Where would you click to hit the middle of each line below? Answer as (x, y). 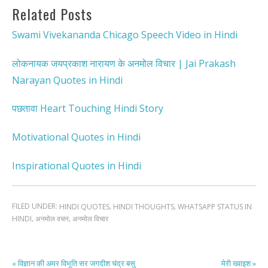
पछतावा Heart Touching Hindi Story (88, 109)
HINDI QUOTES (84, 206)
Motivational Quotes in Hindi (76, 137)
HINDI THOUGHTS (144, 206)
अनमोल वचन (52, 219)
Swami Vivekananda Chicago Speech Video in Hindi (125, 34)
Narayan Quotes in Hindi (67, 80)
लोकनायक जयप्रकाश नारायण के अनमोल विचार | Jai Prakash (124, 63)
